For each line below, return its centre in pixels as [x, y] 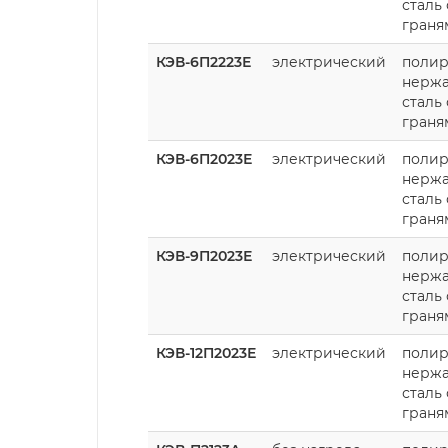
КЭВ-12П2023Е [206, 352]
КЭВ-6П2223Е [203, 61]
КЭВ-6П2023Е [204, 158]
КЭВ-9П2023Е [204, 255]
